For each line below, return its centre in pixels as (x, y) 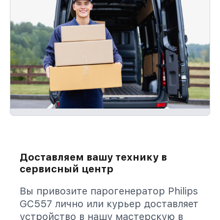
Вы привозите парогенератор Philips (109, 191)
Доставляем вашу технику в (93, 157)
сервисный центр (67, 169)
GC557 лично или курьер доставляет (109, 204)
